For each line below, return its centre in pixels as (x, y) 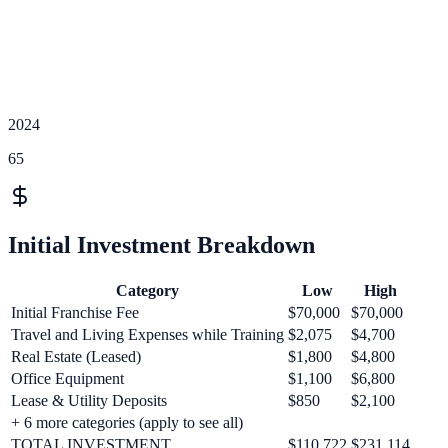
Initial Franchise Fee (75, 312)
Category (147, 290)
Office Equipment (67, 378)
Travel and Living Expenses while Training (147, 334)
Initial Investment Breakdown (161, 244)
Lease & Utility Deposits (89, 400)
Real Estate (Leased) (76, 356)
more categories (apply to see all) (137, 422)
